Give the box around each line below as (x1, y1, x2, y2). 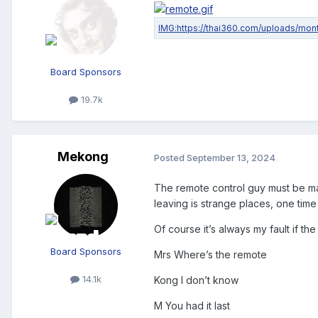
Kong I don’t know (154, 274, 241, 287)
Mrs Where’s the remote (154, 248, 267, 261)
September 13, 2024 (187, 151, 275, 163)
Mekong (57, 149, 109, 165)
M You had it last (154, 300, 230, 312)
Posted (154, 151, 187, 163)
